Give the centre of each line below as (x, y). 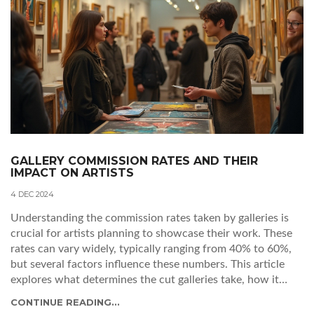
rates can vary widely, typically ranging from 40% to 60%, (151, 249)
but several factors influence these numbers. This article (148, 265)
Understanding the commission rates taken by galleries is (150, 218)
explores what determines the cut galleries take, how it (145, 280)
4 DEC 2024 (32, 194)
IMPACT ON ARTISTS (72, 173)
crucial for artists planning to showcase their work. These (151, 234)
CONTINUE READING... (65, 302)
